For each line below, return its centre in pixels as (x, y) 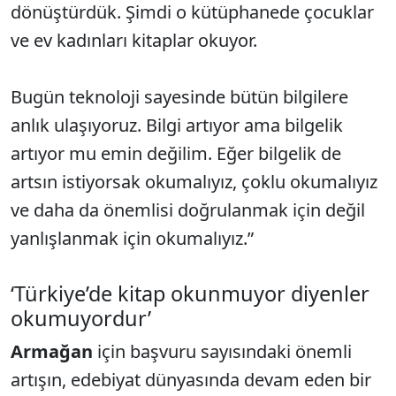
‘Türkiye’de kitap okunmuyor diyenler (190, 294)
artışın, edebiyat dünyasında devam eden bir (191, 380)
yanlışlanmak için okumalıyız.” (132, 239)
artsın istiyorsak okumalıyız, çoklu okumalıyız (194, 182)
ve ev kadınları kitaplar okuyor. (134, 41)
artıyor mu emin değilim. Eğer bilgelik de (176, 154)
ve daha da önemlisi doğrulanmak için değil (188, 210)
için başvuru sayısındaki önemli (225, 352)
